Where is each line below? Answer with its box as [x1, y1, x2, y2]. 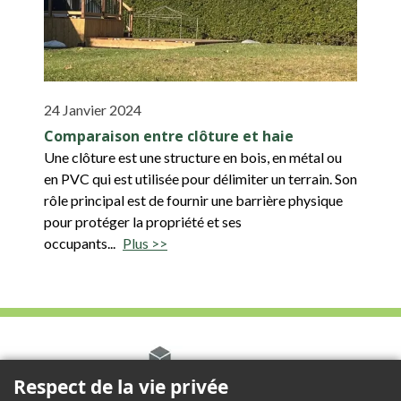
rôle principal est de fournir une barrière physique [44, 191, 343, 209]
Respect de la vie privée [13, 374, 228, 399]
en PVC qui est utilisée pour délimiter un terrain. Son [44, 169, 357, 187]
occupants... [44, 234, 115, 252]
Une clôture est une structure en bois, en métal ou [44, 148, 342, 166]
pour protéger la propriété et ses [44, 212, 242, 230]
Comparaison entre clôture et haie [44, 125, 294, 146]
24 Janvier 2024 [44, 100, 141, 118]
